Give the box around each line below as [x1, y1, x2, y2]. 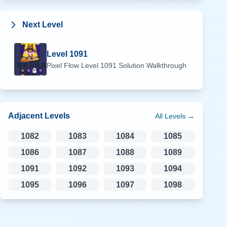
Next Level [22, 20, 63, 29]
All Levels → [155, 112, 195, 120]
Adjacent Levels [8, 111, 70, 120]
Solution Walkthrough [117, 61, 186, 69]
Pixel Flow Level [47, 61, 100, 69]
